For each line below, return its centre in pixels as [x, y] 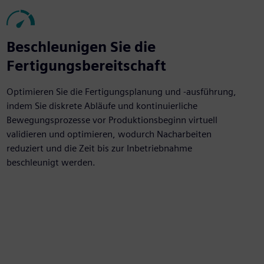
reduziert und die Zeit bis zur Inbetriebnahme [99, 148]
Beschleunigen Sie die [81, 47]
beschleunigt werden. [51, 162]
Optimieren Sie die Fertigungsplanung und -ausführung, [121, 92]
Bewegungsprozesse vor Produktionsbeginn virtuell [112, 120]
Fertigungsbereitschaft [86, 66]
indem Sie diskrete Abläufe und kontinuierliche [102, 106]
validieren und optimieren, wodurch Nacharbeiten [109, 134]
